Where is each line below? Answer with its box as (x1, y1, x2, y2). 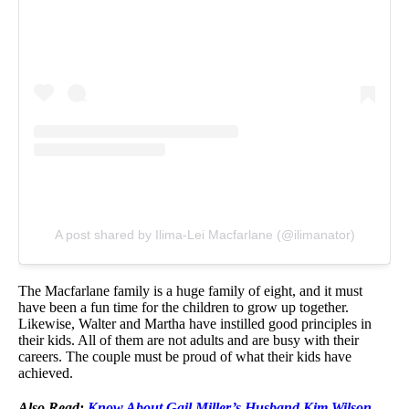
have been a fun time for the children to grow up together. (18, 299, 349, 315)
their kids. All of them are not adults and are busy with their (18, 331, 359, 348)
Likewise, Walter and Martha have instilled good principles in (18, 315, 372, 331)
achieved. (18, 364, 73, 381)
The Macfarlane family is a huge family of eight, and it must (18, 282, 362, 299)
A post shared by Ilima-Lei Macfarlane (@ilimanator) (54, 226, 355, 242)
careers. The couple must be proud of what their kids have (18, 348, 351, 364)
